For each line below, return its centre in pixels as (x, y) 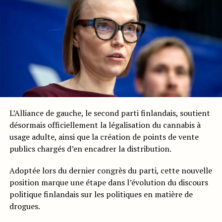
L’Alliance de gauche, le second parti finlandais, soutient (110, 113)
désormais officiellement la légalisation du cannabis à (105, 125)
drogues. (25, 206)
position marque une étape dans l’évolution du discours (109, 183)
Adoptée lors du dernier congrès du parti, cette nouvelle (111, 171)
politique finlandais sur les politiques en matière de (101, 194)
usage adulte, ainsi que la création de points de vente (104, 137)
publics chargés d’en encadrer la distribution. (90, 149)
